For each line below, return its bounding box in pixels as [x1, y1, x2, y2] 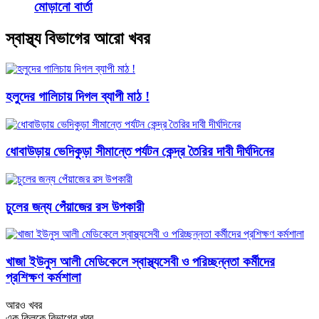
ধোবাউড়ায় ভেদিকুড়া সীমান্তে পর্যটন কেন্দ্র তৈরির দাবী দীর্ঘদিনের [6, 144, 274, 159]
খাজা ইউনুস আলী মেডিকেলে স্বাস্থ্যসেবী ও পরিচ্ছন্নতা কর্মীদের [6, 254, 275, 270]
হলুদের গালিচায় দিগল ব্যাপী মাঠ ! [6, 88, 150, 104]
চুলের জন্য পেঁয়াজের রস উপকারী [6, 199, 144, 214]
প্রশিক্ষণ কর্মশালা [6, 270, 81, 286]
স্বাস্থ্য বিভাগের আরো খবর [6, 29, 150, 48]
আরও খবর [6, 298, 42, 311]
